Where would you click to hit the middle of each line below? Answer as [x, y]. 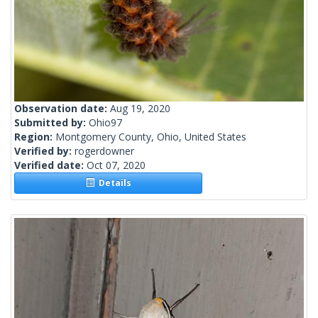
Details [113, 183]
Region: [35, 137]
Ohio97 [105, 123]
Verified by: [44, 151]
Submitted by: [51, 123]
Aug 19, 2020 [140, 109]
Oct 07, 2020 [116, 165]
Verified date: [50, 165]
